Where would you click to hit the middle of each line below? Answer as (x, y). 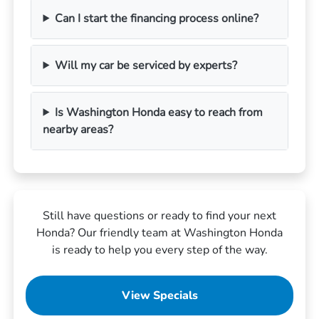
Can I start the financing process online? (157, 18)
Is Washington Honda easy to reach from (159, 112)
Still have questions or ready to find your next (159, 215)
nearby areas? (78, 129)
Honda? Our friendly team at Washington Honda (159, 232)
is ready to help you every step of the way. (159, 250)
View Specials (159, 295)
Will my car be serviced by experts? (146, 65)
